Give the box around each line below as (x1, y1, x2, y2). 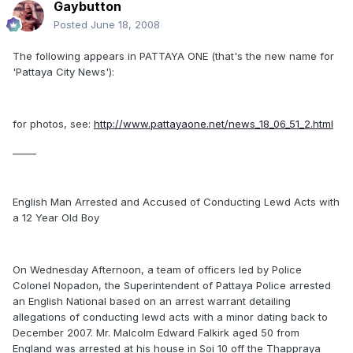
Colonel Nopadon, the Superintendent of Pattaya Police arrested (13, 279, 331, 292)
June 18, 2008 (91, 18, 160, 31)
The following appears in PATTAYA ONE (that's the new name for (13, 50, 334, 62)
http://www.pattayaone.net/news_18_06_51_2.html (94, 117, 333, 130)
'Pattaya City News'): (13, 65, 114, 78)
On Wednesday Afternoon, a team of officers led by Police (13, 263, 302, 276)
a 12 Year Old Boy (13, 211, 99, 224)
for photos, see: (13, 117, 94, 130)
